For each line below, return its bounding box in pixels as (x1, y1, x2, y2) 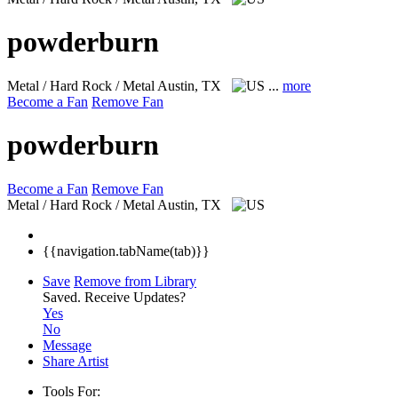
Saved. (43, 289, 84, 305)
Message (43, 337, 92, 353)
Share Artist (43, 353, 108, 369)
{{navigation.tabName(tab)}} (43, 243, 210, 259)
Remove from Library (74, 273, 196, 289)
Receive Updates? (84, 289, 186, 305)
